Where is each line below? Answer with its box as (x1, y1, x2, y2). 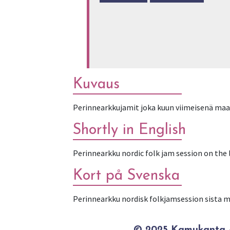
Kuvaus (73, 76, 120, 92)
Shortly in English (73, 122, 186, 138)
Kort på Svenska (73, 168, 180, 183)
